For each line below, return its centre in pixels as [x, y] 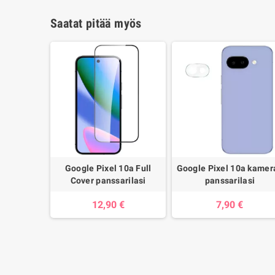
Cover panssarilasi [108, 181]
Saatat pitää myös [96, 23]
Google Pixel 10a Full [108, 168]
